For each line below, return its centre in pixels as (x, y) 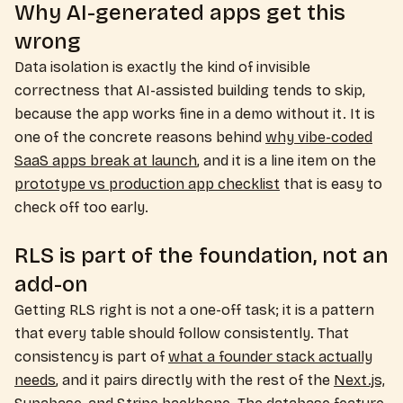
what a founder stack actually (270, 357)
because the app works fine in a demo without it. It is (195, 114)
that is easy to (331, 184)
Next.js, (359, 380)
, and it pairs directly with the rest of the (195, 380)
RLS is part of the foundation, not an (201, 255)
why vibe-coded (319, 137)
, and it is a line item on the (287, 161)
